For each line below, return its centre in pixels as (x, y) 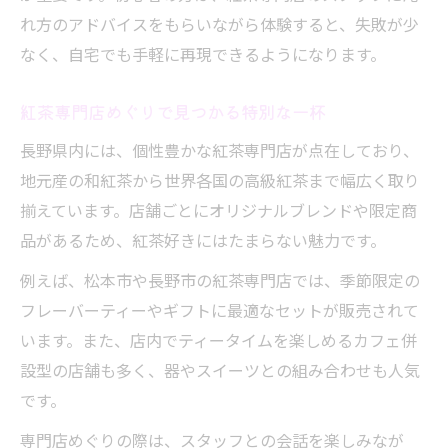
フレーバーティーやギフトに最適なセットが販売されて (219, 310)
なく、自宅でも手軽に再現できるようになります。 (203, 54)
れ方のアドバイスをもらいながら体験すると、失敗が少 (219, 24)
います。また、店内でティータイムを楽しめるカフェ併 (218, 340)
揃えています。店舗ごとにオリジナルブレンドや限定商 (218, 210)
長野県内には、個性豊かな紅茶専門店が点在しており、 (219, 150)
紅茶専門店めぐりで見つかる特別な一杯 (173, 111)
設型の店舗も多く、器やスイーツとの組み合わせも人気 (220, 370)
